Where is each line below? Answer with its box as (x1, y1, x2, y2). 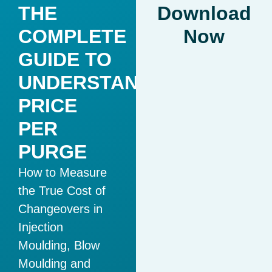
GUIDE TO (18, 48, 112, 70)
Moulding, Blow (18, 238, 100, 252)
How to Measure (18, 165, 107, 179)
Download (157, 2, 251, 24)
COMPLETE (18, 25, 126, 47)
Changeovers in (18, 202, 103, 216)
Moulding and (18, 256, 90, 270)
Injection (18, 220, 63, 234)
